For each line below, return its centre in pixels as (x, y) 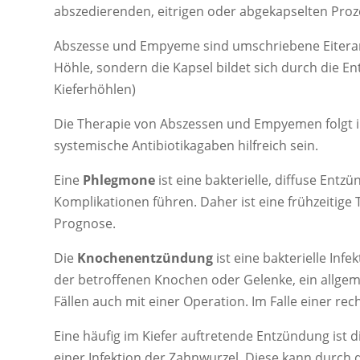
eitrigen (181, 11)
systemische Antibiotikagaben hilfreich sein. (186, 145)
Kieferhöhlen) (95, 89)
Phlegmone (119, 180)
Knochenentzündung (145, 258)
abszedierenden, (106, 11)
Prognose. (85, 223)
